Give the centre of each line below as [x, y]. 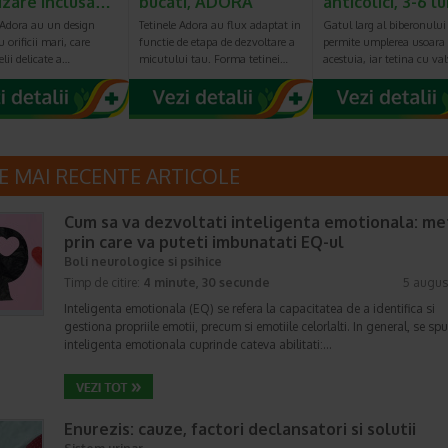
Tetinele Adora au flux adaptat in [220, 25]
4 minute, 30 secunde [206, 282]
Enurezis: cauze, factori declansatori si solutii [240, 429]
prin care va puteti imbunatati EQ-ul [204, 242]
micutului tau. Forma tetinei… [213, 59]
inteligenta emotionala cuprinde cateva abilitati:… [198, 344]
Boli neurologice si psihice [143, 261]
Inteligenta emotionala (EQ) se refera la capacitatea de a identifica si [249, 308]
